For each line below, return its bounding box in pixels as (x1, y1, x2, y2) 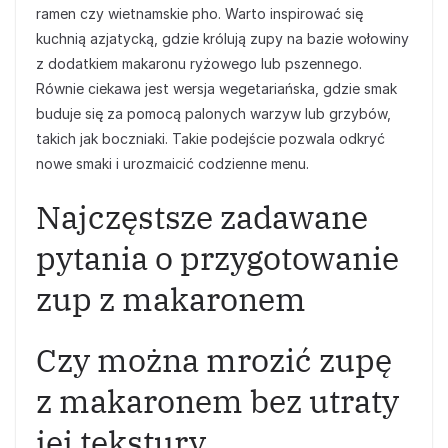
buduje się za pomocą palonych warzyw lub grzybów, (36, 105, 391, 122)
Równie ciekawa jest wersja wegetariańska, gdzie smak (36, 80, 397, 97)
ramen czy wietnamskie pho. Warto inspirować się (36, 5, 363, 22)
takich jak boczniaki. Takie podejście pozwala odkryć (36, 130, 385, 147)
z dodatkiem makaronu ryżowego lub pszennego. (36, 55, 362, 72)
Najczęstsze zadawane (36, 196, 368, 238)
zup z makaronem (36, 278, 306, 320)
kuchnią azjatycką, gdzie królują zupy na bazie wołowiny (36, 30, 409, 47)
